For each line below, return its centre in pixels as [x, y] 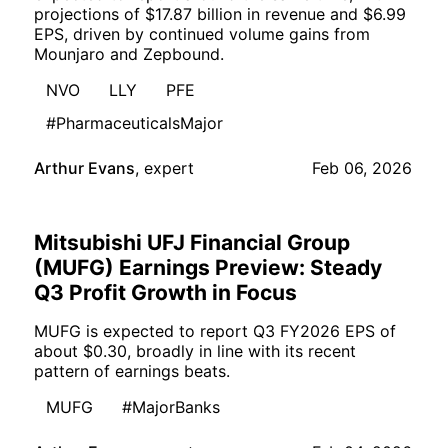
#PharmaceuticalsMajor [134, 123]
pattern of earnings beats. [132, 371]
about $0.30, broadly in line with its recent [195, 351]
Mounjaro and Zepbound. [129, 54]
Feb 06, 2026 [362, 168]
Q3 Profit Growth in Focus [165, 293]
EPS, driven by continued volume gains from [202, 34]
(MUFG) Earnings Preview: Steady [208, 268]
